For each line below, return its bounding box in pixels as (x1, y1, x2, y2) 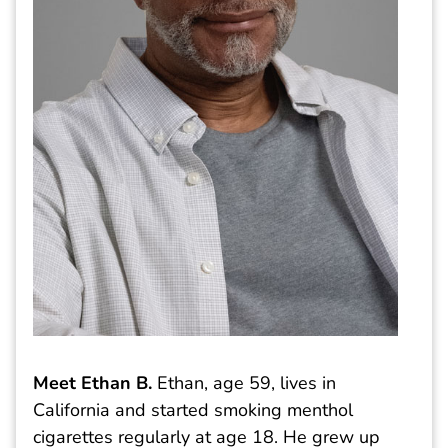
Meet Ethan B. (33, 371, 152, 396)
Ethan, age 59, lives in (152, 371, 336, 396)
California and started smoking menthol (33, 398, 353, 423)
